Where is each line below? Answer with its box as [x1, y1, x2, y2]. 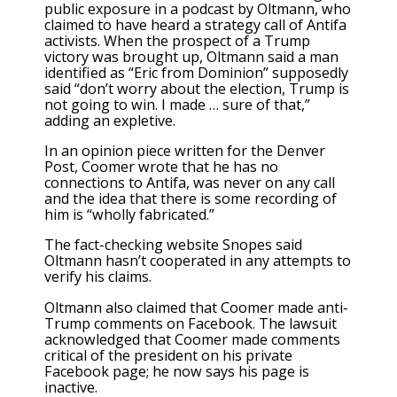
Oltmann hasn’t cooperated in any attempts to [44, 251, 351, 271]
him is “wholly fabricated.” [44, 205, 214, 225]
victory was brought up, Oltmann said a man [44, 46, 339, 66]
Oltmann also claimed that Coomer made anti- [44, 297, 348, 317]
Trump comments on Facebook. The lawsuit [44, 313, 337, 333]
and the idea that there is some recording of [44, 189, 337, 209]
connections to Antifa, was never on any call [44, 173, 335, 193]
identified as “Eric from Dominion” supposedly [44, 62, 348, 82]
